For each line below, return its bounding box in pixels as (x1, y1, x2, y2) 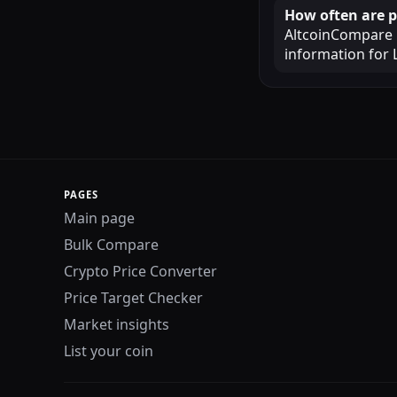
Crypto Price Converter (64, 261, 217, 282)
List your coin (64, 341, 153, 362)
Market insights (64, 315, 169, 335)
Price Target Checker (64, 288, 203, 308)
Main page (64, 208, 135, 229)
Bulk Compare (64, 235, 159, 255)
